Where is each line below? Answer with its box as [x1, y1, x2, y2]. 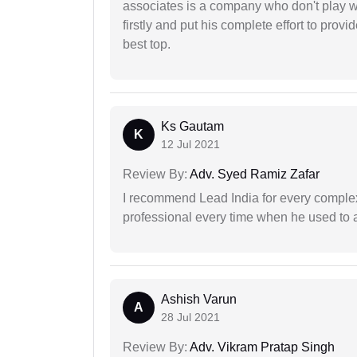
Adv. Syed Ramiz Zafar [187, 167, 320, 182]
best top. [123, 37, 171, 52]
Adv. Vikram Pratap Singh [187, 340, 335, 355]
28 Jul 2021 [161, 311, 220, 324]
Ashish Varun [161, 292, 237, 307]
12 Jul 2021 [161, 138, 220, 151]
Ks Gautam [161, 120, 224, 134]
